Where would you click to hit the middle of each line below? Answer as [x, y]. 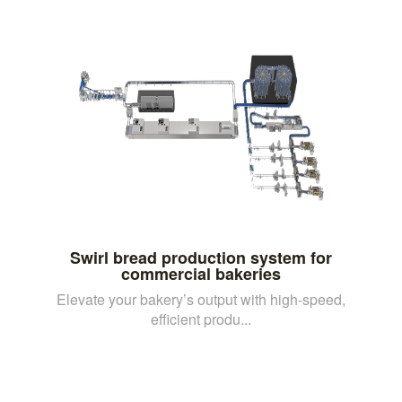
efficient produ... [201, 319]
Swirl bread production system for [201, 257]
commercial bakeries [201, 273]
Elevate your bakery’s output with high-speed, [201, 299]
